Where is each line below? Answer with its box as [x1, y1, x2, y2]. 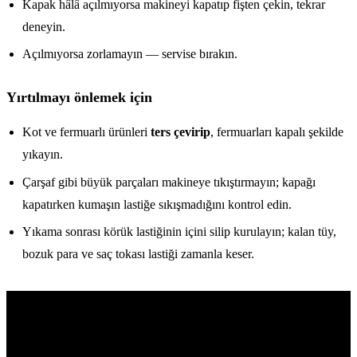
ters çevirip [151, 125, 210, 139]
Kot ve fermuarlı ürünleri [22, 125, 151, 139]
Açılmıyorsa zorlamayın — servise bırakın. [22, 47, 237, 61]
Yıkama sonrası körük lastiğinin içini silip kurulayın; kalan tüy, [22, 225, 336, 239]
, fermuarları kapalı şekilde [210, 125, 343, 139]
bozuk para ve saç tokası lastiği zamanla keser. [22, 247, 254, 261]
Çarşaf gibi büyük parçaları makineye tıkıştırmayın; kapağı [22, 175, 316, 189]
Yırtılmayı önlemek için [6, 89, 152, 106]
